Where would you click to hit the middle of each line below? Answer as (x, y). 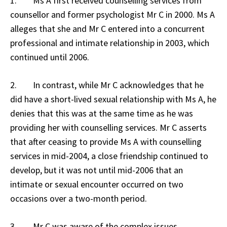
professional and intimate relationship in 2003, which (110, 43)
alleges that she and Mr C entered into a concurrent (107, 28)
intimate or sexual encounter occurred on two (97, 184)
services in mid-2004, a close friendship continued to (109, 156)
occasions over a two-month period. (79, 198)
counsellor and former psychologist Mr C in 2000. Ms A (112, 14)
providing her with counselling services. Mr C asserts (108, 127)
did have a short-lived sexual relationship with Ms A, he (113, 99)
